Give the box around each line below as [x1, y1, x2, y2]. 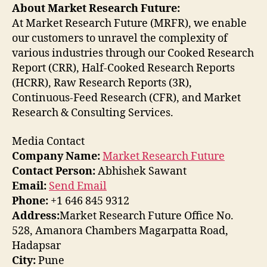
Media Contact [12, 134, 85, 148]
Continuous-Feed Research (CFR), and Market [12, 91, 241, 105]
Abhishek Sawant [95, 164, 187, 178]
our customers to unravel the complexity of [12, 32, 228, 46]
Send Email [49, 179, 107, 193]
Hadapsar [12, 238, 61, 253]
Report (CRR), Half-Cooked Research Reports [12, 61, 235, 76]
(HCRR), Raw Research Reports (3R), [12, 76, 192, 91]
